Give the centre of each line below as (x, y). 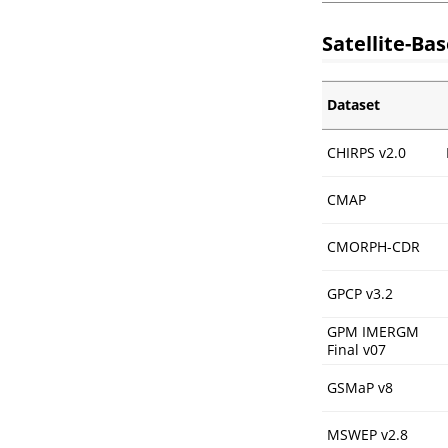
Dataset (353, 104)
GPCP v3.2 (360, 293)
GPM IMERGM (373, 331)
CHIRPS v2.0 (366, 152)
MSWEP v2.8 (367, 434)
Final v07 (356, 349)
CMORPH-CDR (373, 246)
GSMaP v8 (360, 387)
